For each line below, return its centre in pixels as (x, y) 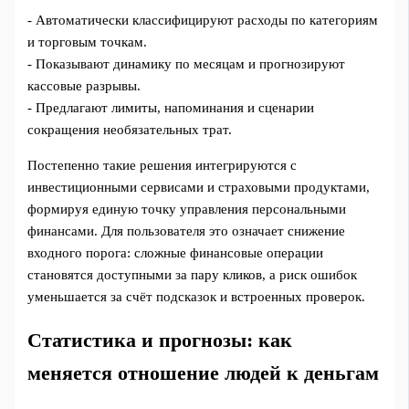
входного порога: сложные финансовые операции (176, 252)
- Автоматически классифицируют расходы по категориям (203, 21)
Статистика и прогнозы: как (160, 340)
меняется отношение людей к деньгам (204, 373)
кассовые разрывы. (84, 86)
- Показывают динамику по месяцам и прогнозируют (187, 64)
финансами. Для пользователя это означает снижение (187, 231)
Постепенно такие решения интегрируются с (163, 165)
